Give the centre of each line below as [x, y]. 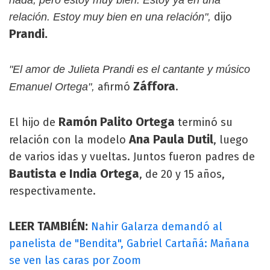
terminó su [204, 122]
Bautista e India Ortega [74, 173]
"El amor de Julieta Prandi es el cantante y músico [130, 69]
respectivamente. [52, 191]
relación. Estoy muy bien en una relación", [110, 17]
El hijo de [34, 122]
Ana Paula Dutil [170, 139]
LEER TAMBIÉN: [50, 226]
